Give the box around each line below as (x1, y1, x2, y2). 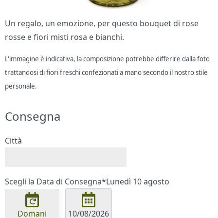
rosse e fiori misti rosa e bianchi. (5, 32, 125, 43)
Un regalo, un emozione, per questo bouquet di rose (5, 18, 199, 29)
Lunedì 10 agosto (106, 176, 170, 187)
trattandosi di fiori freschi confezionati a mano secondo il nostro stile (5, 68, 208, 77)
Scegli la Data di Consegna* (5, 176, 107, 187)
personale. (5, 82, 37, 91)
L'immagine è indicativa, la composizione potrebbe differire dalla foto (5, 54, 210, 64)
